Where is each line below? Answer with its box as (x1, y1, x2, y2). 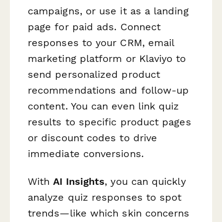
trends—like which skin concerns (28, 207, 190, 219)
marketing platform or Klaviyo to (28, 53, 186, 65)
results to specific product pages (28, 116, 191, 128)
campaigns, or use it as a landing (28, 5, 189, 17)
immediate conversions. (28, 148, 144, 160)
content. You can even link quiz (28, 100, 179, 112)
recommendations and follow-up (28, 84, 189, 97)
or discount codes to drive (28, 132, 158, 144)
